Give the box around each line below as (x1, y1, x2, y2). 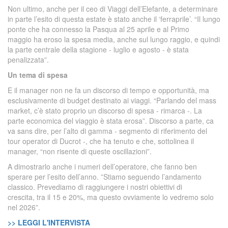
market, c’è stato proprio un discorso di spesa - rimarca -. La (8, 105, 202, 116)
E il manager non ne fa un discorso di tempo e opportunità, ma (8, 85, 209, 95)
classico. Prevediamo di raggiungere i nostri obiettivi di (8, 182, 182, 192)
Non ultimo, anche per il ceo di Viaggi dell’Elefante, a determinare (8, 4, 218, 14)
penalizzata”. (8, 54, 49, 65)
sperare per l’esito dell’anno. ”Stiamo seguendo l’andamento (8, 172, 202, 182)
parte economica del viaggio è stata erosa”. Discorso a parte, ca (8, 116, 214, 126)
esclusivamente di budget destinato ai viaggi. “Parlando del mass (8, 95, 216, 105)
